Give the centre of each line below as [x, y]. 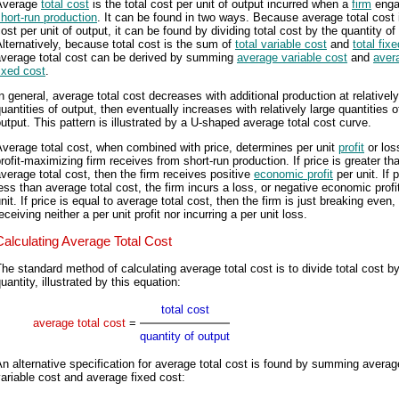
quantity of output [185, 337]
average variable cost [292, 57]
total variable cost [281, 44]
